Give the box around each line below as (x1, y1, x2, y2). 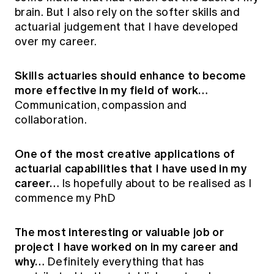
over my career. (15, 34, 97, 48)
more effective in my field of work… (15, 81, 208, 98)
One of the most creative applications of (15, 145, 235, 162)
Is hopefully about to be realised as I (61, 176, 252, 190)
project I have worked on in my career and (15, 238, 239, 255)
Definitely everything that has (46, 254, 204, 268)
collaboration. (15, 113, 87, 127)
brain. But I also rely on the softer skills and (15, 5, 240, 19)
